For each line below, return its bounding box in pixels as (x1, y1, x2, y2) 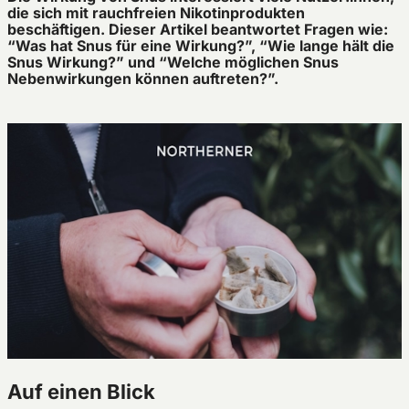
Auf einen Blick (7, 380, 155, 404)
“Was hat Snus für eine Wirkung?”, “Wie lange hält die (7, 37, 394, 55)
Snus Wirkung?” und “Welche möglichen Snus (7, 53, 339, 71)
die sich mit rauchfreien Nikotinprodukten (7, 4, 305, 22)
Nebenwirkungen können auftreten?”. (7, 69, 278, 88)
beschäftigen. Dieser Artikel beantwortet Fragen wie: (7, 20, 388, 38)
